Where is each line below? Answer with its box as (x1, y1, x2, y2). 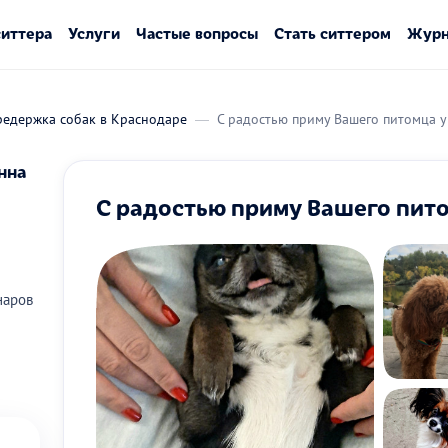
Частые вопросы (135, 22, 258, 43)
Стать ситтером (273, 22, 391, 43)
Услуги (67, 22, 120, 43)
